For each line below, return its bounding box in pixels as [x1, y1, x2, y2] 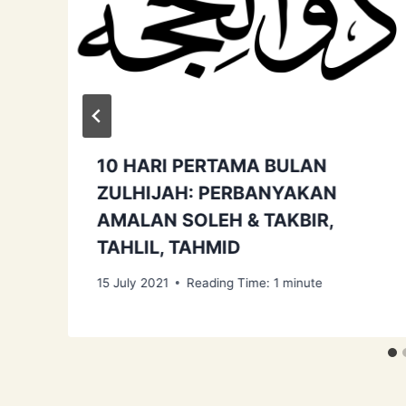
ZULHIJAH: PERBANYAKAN [97, 182, 337, 205]
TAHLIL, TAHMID [97, 237, 241, 259]
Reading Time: [187, 275, 270, 290]
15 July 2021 [97, 275, 169, 290]
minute [283, 275, 323, 290]
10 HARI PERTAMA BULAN [97, 155, 327, 178]
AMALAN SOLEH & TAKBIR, [97, 209, 333, 232]
